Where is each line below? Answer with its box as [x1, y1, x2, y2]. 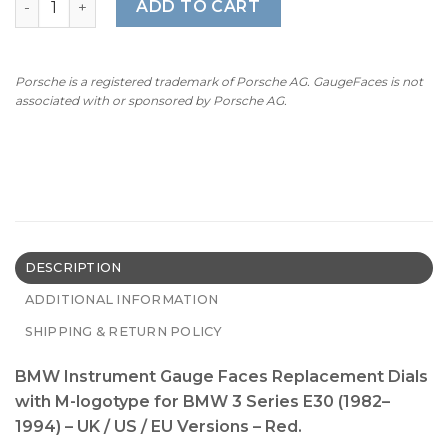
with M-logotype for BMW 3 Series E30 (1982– [15, 391, 390, 411]
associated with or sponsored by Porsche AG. [15, 93, 287, 109]
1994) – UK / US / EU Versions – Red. [15, 416, 302, 436]
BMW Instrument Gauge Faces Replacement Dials [15, 366, 428, 386]
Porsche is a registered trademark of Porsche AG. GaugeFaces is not [15, 74, 423, 90]
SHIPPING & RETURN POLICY [24, 323, 223, 339]
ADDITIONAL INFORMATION [24, 291, 219, 307]
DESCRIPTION [24, 259, 122, 275]
